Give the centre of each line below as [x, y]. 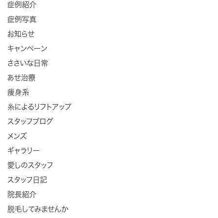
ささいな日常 [28, 63]
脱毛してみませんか [38, 209]
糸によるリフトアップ [39, 107]
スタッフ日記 [27, 180]
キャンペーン [27, 48]
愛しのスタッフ [30, 165]
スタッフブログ [30, 121]
